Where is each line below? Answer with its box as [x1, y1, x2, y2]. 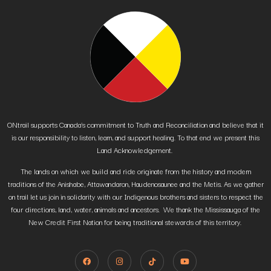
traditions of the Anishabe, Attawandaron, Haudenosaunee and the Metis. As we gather [7, 178, 264, 190]
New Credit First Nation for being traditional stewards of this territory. [28, 216, 243, 228]
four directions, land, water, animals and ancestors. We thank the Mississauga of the [11, 203, 260, 215]
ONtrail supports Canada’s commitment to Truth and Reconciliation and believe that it [7, 118, 264, 130]
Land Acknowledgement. [97, 143, 174, 155]
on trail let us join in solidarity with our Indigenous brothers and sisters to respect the [8, 191, 263, 203]
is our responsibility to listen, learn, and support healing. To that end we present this [11, 131, 260, 143]
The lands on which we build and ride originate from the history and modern [20, 165, 251, 177]
